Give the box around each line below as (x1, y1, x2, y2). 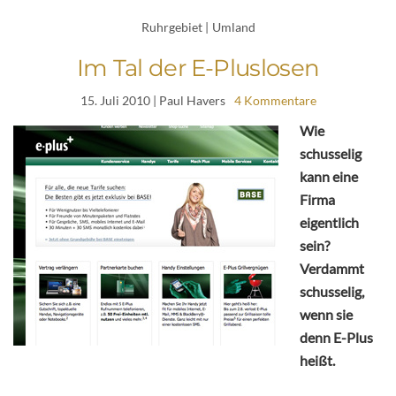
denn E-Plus (300, 329, 373, 346)
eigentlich (300, 214, 359, 232)
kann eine (300, 168, 358, 186)
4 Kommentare (233, 93, 316, 109)
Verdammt (300, 260, 364, 278)
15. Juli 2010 (80, 93, 150, 109)
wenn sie (300, 306, 353, 324)
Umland (211, 19, 255, 34)
